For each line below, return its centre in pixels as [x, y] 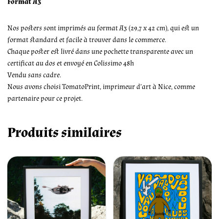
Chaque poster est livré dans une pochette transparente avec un [100, 51]
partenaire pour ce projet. [45, 98]
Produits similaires [65, 132]
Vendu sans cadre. [34, 75]
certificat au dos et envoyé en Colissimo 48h [71, 63]
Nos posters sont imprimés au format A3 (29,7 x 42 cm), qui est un [103, 28]
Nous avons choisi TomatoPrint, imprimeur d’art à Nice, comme [101, 87]
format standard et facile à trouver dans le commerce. [87, 40]
